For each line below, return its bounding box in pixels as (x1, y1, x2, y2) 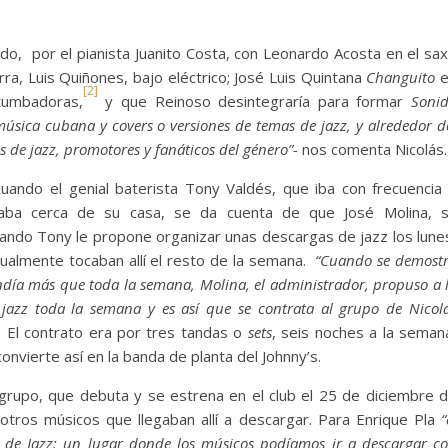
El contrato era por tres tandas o (6, 322, 248, 343)
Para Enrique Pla (317, 409, 442, 430)
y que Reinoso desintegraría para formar (97, 91, 412, 112)
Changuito (366, 67, 440, 88)
